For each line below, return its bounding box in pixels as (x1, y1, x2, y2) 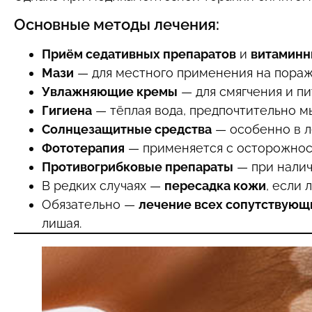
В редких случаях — (42, 178, 164, 193)
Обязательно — (42, 196, 139, 212)
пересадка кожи (164, 178, 266, 193)
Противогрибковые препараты (42, 159, 233, 174)
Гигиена (42, 102, 92, 118)
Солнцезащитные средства (42, 121, 212, 136)
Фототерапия (42, 140, 125, 155)
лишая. (42, 215, 81, 231)
